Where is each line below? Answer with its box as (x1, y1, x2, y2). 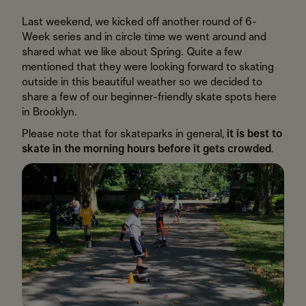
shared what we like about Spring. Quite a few (22, 46, 242, 57)
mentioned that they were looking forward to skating (22, 61, 274, 72)
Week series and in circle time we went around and (22, 31, 266, 42)
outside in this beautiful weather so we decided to (22, 76, 262, 87)
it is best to (227, 128, 282, 139)
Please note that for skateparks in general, (22, 128, 227, 139)
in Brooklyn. (22, 107, 77, 117)
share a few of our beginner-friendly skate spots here (22, 92, 277, 102)
